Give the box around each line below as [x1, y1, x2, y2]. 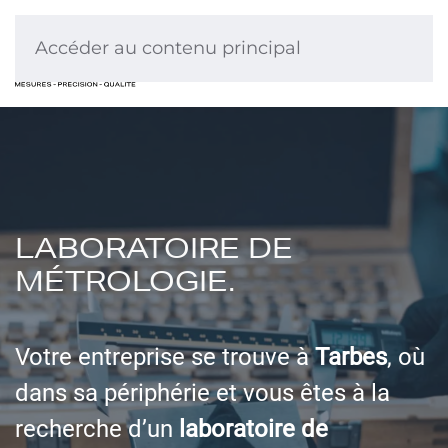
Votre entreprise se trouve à [15, 340, 315, 373]
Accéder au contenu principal [35, 37, 301, 59]
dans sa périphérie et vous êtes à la [15, 376, 390, 409]
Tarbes [315, 340, 387, 373]
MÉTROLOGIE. [15, 265, 235, 298]
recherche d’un [15, 412, 179, 445]
